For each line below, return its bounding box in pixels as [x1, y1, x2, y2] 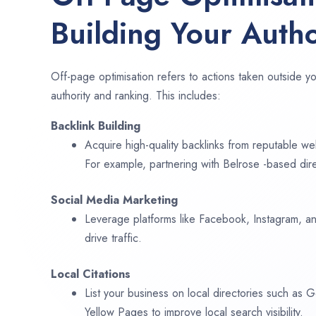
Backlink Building [51, 118, 140, 135]
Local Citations [51, 266, 130, 283]
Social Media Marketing [51, 192, 178, 209]
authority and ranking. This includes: [51, 87, 221, 104]
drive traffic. [85, 230, 142, 247]
